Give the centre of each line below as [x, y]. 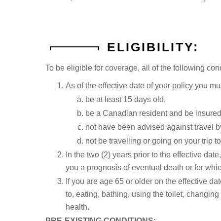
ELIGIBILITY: [153, 47]
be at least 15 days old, [126, 100]
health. [77, 207]
